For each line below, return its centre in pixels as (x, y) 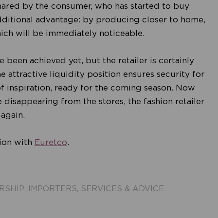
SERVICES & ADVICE (122, 189)
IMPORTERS (52, 189)
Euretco (51, 142)
